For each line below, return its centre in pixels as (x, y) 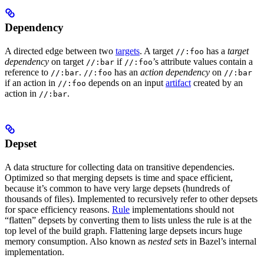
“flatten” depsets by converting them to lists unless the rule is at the (128, 220)
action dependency (175, 72)
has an (126, 72)
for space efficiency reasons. (58, 210)
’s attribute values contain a (203, 62)
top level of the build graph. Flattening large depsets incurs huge (123, 231)
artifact (178, 83)
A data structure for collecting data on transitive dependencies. (120, 167)
